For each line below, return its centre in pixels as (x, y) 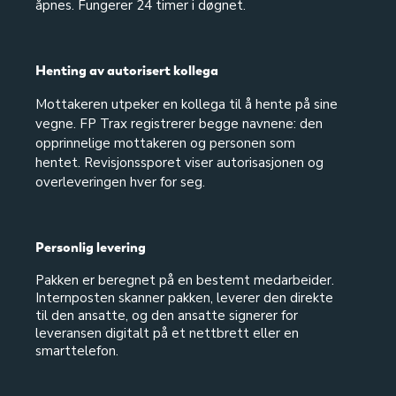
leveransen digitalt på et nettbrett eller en (167, 333)
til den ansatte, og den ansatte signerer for (167, 316)
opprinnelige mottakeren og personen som (165, 143)
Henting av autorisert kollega (127, 71)
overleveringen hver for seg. (120, 182)
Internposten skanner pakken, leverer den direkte (184, 298)
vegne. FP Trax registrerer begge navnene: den (179, 124)
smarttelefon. (77, 351)
